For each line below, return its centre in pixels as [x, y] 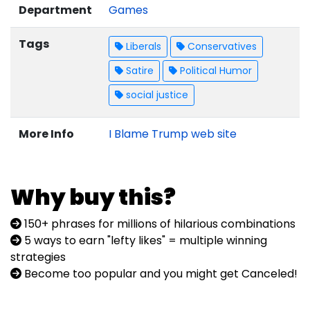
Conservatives [221, 46]
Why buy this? [93, 197]
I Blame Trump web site [173, 134]
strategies [38, 257]
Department [55, 10]
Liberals [142, 46]
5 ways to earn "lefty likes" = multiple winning [144, 240]
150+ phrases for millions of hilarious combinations [158, 224]
